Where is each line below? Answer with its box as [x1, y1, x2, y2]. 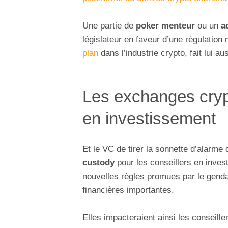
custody [82, 158, 115, 168]
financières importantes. [82, 185, 174, 195]
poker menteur [133, 21, 195, 31]
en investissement [82, 109, 216, 128]
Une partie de [82, 21, 133, 31]
